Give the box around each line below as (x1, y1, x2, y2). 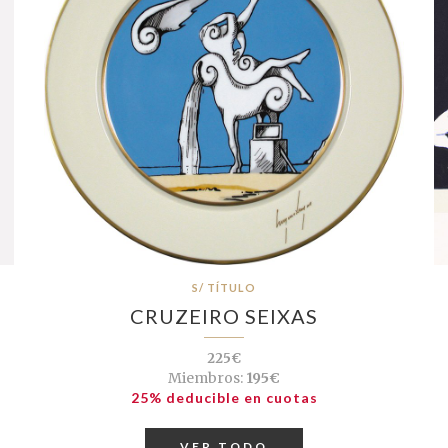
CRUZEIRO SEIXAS (130, 304, 318, 329)
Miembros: (168, 369, 243, 388)
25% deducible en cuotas (130, 389, 318, 407)
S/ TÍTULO (192, 281, 256, 295)
